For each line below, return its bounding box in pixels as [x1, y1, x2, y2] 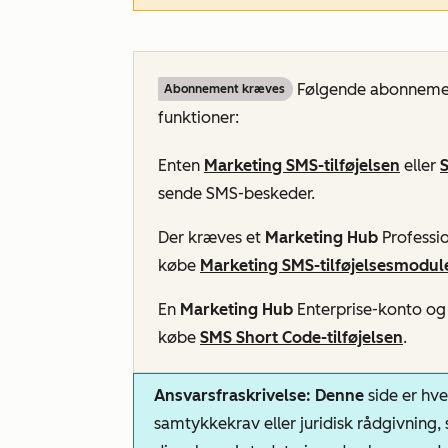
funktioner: [158, 108, 239, 127]
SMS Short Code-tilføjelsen [200, 328, 403, 347]
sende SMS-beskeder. [158, 184, 315, 203]
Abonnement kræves [164, 82, 285, 96]
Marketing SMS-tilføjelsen [204, 156, 400, 175]
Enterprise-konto [297, 300, 426, 319]
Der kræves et [158, 228, 265, 247]
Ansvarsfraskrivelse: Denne [154, 386, 368, 405]
